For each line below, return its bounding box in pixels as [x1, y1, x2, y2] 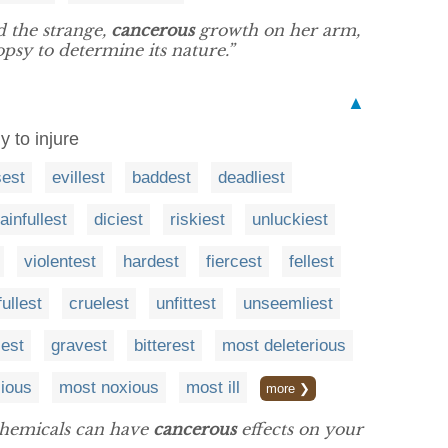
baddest [132, 168, 191, 187]
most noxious [59, 378, 159, 397]
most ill [186, 378, 240, 397]
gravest [51, 336, 107, 355]
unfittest [156, 294, 216, 313]
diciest [94, 210, 143, 229]
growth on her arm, [194, 20, 360, 40]
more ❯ [266, 381, 310, 396]
